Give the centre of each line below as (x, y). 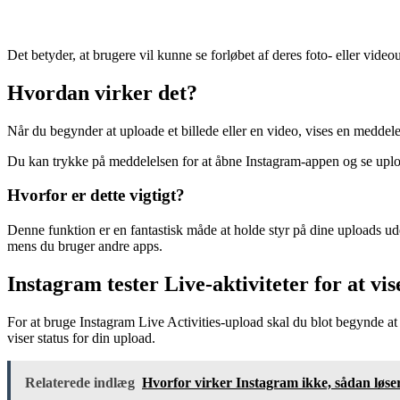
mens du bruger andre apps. (85, 246)
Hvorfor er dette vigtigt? (96, 196)
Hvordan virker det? (102, 92)
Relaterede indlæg (80, 382)
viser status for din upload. (81, 337)
